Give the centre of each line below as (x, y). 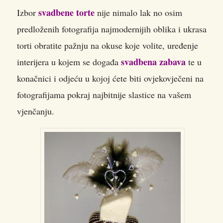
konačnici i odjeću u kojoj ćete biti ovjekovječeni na (110, 78)
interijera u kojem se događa (69, 61)
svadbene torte (66, 12)
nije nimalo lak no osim (138, 12)
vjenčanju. (36, 111)
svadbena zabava (153, 61)
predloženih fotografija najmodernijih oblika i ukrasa (112, 29)
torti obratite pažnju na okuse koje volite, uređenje (108, 45)
